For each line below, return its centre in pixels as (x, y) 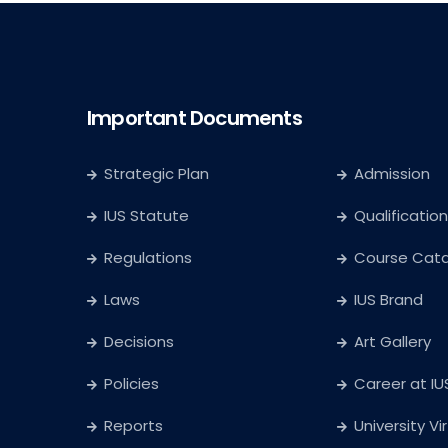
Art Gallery (392, 342)
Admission (392, 174)
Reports (133, 426)
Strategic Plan (156, 174)
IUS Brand (388, 300)
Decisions (139, 342)
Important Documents (194, 118)
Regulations (148, 258)
